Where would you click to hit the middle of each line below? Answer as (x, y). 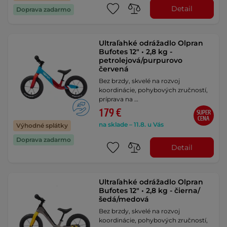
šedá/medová (124, 199)
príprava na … (119, 99)
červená (114, 69)
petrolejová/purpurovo (141, 61)
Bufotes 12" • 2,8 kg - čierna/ (150, 191)
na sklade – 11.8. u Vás (131, 125)
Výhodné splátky (42, 125)
